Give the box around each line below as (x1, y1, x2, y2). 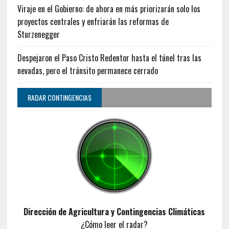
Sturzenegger (17, 28, 60, 40)
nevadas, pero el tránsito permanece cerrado (17, 64, 158, 77)
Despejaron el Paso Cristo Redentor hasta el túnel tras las (17, 51, 201, 64)
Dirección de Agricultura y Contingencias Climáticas (24, 205, 205, 218)
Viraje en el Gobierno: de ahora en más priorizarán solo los (17, 2, 200, 15)
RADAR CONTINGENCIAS (27, 91, 91, 103)
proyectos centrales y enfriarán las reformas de (17, 15, 169, 28)
